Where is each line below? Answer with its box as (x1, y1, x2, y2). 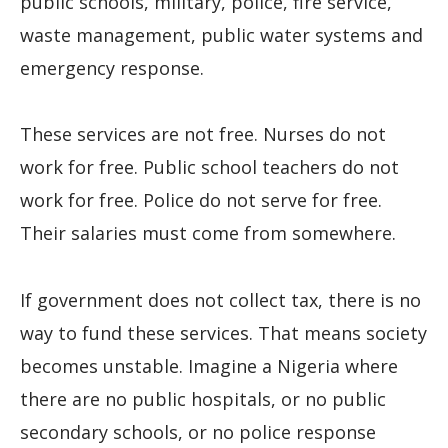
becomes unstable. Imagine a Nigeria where (20, 353, 398, 378)
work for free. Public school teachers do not (20, 155, 399, 180)
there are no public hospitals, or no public (20, 386, 386, 411)
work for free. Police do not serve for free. (20, 188, 382, 213)
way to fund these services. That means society (20, 320, 427, 345)
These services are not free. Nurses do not (20, 122, 386, 147)
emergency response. (20, 55, 204, 80)
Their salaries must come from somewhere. (20, 221, 396, 246)
